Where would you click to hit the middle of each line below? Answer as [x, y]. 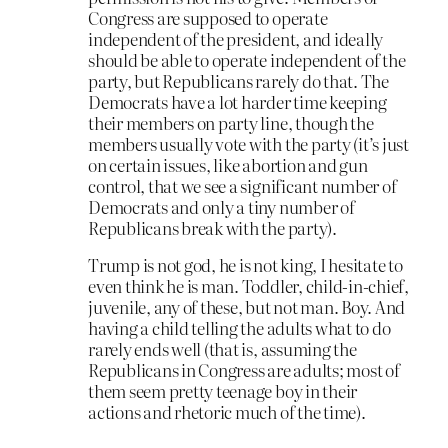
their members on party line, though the [231, 122]
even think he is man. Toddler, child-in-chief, [248, 286]
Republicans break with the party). [212, 227]
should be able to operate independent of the [247, 59]
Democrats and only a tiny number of [221, 206]
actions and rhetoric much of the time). [227, 412]
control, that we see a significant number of [242, 185]
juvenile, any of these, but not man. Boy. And [247, 307]
